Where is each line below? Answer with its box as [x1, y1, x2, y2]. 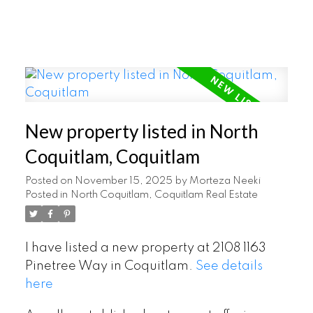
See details [195, 259, 263, 272]
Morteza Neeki [189, 175, 261, 186]
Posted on [24, 175, 75, 186]
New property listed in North [24, 119, 259, 143]
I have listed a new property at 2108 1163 [24, 241, 266, 254]
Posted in [24, 189, 68, 200]
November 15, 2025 [74, 175, 173, 186]
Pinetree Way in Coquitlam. [24, 259, 196, 272]
